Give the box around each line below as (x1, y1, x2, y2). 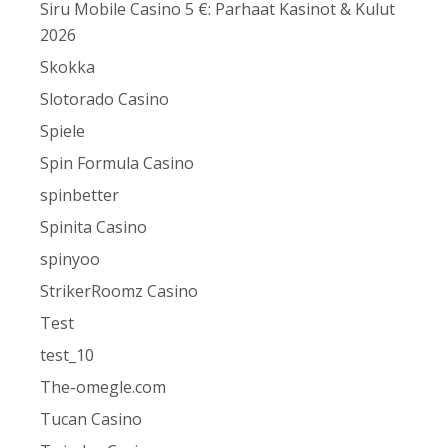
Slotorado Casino (40, 88, 170, 111)
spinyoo (40, 248, 101, 271)
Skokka (40, 56, 96, 79)
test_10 (40, 344, 95, 367)
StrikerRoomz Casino (40, 280, 199, 303)
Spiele (40, 120, 86, 143)
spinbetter (40, 184, 120, 207)
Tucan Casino (40, 408, 143, 431)
